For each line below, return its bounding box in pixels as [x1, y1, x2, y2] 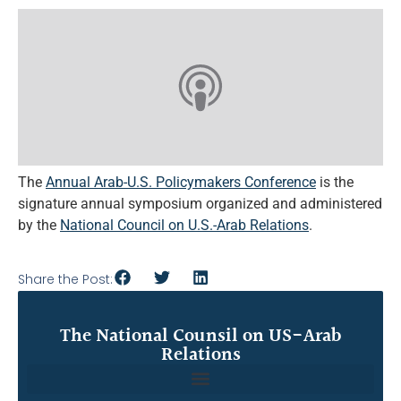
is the [316, 173, 354, 191]
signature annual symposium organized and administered [18, 194, 382, 212]
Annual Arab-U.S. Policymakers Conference [46, 173, 316, 191]
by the [18, 216, 60, 234]
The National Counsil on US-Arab [60, 320, 341, 351]
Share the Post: [18, 269, 113, 288]
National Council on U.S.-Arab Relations [60, 216, 309, 234]
